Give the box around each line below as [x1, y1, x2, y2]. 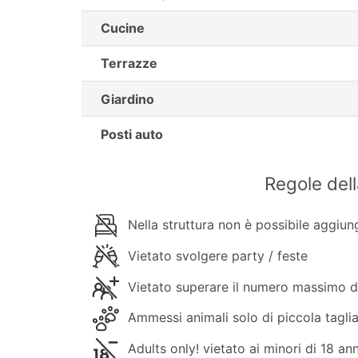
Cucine [101, 20, 145, 37]
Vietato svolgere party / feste [123, 247, 308, 264]
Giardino [101, 90, 154, 107]
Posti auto [101, 125, 163, 142]
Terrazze [101, 55, 157, 72]
